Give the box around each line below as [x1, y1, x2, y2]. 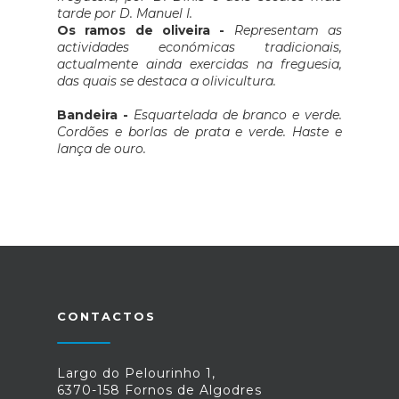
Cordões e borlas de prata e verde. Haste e [57, 124, 342, 141]
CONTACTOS [57, 309, 156, 324]
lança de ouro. [57, 141, 146, 158]
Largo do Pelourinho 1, [57, 365, 216, 382]
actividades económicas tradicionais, [57, 39, 342, 56]
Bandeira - [57, 107, 128, 124]
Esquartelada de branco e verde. [133, 107, 343, 124]
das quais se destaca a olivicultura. [57, 73, 276, 90]
